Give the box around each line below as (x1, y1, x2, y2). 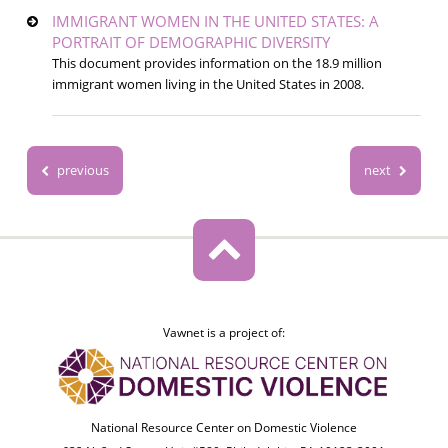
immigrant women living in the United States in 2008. (51, 75, 364, 94)
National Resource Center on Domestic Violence (90, 419, 357, 437)
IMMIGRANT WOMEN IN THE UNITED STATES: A (51, 11, 379, 32)
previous (53, 161, 109, 180)
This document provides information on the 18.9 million (51, 54, 382, 73)
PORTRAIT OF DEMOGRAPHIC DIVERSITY (51, 32, 330, 53)
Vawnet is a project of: (162, 324, 285, 342)
